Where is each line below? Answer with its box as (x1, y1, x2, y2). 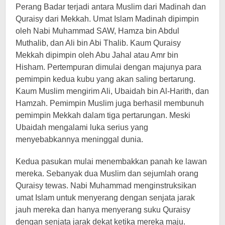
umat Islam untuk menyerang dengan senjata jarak (16, 193, 195, 202)
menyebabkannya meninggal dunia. (16, 135, 143, 144)
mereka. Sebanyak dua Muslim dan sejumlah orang (16, 169, 198, 178)
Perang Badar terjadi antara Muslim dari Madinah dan (16, 2, 206, 11)
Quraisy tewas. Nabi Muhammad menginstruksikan (16, 181, 196, 190)
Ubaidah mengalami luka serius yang (16, 123, 148, 132)
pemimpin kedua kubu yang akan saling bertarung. (16, 74, 195, 83)
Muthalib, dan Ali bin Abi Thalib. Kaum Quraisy (16, 38, 181, 47)
